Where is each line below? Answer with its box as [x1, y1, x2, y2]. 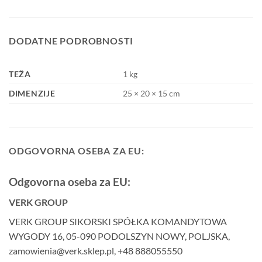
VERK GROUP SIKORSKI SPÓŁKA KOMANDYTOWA [9, 215, 227, 227]
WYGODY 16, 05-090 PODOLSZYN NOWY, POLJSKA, [9, 230, 230, 242]
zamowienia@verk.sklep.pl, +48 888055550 [9, 244, 182, 256]
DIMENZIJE [9, 88, 56, 99]
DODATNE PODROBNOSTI [9, 35, 134, 47]
